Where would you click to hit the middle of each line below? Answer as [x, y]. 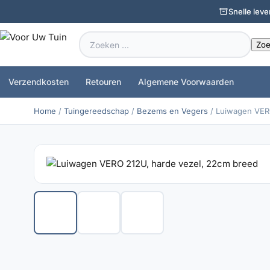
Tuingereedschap [96, 111]
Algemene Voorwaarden [186, 82]
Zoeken [94, 38]
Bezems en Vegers [172, 111]
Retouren [103, 82]
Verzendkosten [39, 82]
